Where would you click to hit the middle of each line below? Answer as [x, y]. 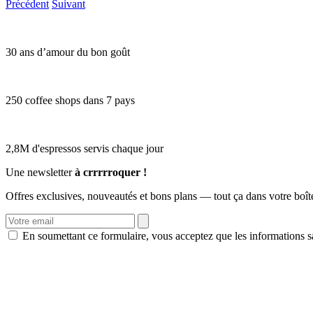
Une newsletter [40, 172]
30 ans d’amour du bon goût [68, 52]
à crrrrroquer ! [111, 172]
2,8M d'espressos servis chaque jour [85, 148]
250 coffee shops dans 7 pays [70, 100]
